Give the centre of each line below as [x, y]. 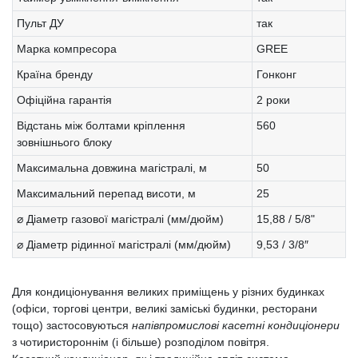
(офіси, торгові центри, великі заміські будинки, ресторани [165, 308]
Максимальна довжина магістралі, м [112, 167]
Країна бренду [55, 74]
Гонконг [276, 74]
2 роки [273, 99]
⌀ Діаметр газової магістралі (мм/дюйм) [120, 219]
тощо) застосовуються [72, 325]
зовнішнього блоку [64, 142]
